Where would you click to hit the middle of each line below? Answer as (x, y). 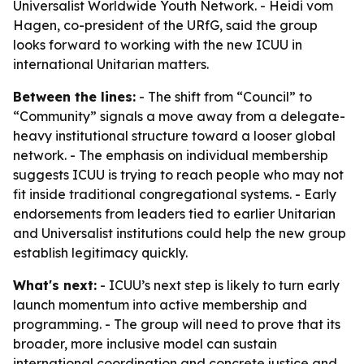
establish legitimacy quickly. (100, 253)
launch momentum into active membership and (160, 305)
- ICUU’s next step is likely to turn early (218, 285)
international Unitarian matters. (111, 64)
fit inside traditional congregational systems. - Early (175, 194)
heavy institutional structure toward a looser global (174, 136)
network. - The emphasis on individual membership (171, 155)
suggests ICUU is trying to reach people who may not (178, 175)
